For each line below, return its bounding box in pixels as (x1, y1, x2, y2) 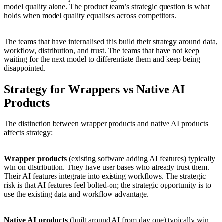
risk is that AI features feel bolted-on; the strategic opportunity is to (4, 180, 211, 189)
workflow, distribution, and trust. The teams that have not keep (4, 46, 199, 55)
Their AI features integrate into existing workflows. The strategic (4, 171, 206, 180)
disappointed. (4, 64, 46, 72)
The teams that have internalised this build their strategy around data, (4, 37, 218, 46)
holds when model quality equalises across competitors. (4, 11, 176, 20)
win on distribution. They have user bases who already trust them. (4, 163, 209, 171)
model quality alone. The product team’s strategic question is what (4, 2, 210, 11)
